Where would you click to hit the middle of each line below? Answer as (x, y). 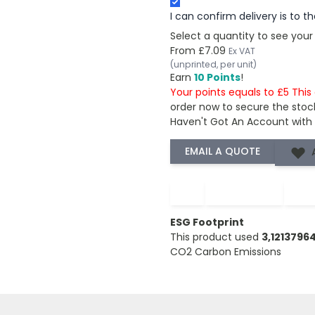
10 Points (217, 77)
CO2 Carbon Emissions (225, 251)
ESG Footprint (207, 222)
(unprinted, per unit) (213, 64)
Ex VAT (242, 51)
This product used (216, 237)
